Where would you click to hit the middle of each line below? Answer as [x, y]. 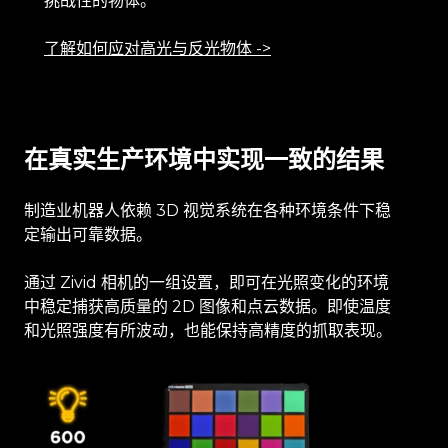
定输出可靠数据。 [90, 235]
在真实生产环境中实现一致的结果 [204, 160]
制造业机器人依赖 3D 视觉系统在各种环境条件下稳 [207, 211]
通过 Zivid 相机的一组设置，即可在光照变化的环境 [206, 283]
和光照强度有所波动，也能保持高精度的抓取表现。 [208, 331]
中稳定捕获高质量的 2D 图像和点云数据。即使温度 [207, 307]
